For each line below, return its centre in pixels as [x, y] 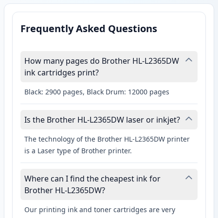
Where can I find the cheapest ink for [92, 179]
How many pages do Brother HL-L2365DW [102, 61]
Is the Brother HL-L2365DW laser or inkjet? [102, 120]
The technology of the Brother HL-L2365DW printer [107, 139]
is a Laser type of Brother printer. [78, 151]
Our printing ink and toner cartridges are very [100, 210]
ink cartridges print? [62, 73]
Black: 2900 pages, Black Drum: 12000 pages [97, 92]
